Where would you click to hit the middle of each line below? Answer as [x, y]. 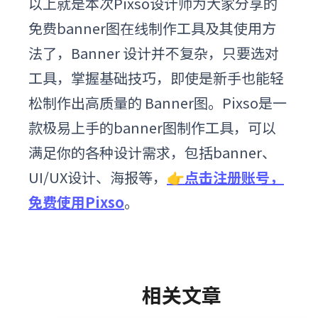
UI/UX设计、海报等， [98, 177]
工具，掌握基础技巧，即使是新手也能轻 [156, 77]
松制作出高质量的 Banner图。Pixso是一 [158, 102]
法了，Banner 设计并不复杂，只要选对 [154, 53]
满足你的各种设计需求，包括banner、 [152, 152]
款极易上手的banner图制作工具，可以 [152, 127]
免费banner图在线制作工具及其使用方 [152, 28]
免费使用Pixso [76, 202]
